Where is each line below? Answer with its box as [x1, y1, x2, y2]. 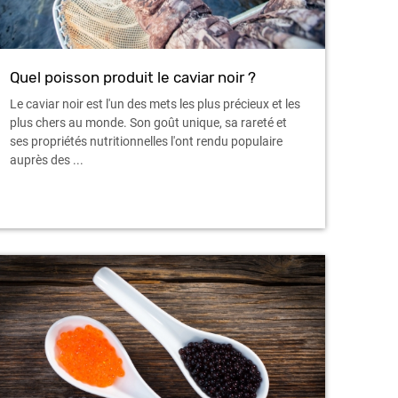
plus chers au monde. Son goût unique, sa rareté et [10, 115, 287, 131]
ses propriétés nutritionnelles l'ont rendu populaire [10, 134, 283, 149]
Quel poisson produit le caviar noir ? [10, 68, 256, 87]
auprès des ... [10, 153, 84, 168]
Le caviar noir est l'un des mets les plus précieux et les [10, 97, 300, 112]
